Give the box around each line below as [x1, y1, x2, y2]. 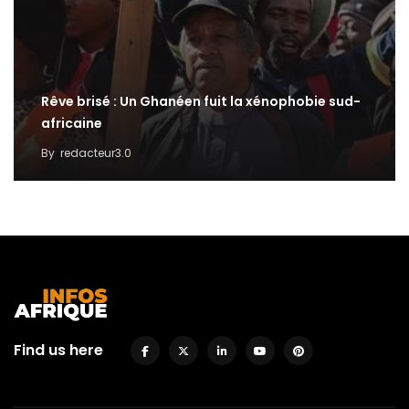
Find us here [14, 340, 103, 361]
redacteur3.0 [60, 145, 131, 161]
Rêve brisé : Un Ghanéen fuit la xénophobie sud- [41, 92, 361, 110]
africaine [41, 114, 102, 132]
